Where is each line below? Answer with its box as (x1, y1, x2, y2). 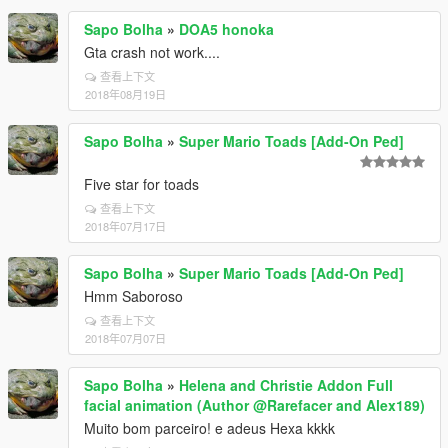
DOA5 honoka (179, 19, 274, 39)
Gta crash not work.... (84, 42, 220, 62)
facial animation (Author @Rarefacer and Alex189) (84, 395, 425, 415)
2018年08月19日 (85, 86, 166, 102)
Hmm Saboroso (84, 286, 183, 306)
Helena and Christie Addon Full (179, 375, 393, 395)
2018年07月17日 (85, 218, 166, 234)
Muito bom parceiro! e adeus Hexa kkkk (84, 418, 335, 438)
